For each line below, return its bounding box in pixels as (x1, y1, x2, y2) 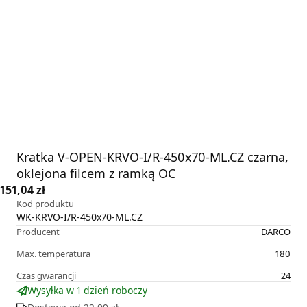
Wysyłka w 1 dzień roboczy (27, 284, 147, 297)
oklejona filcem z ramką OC (16, 165, 175, 182)
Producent (16, 225, 60, 238)
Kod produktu (16, 197, 74, 210)
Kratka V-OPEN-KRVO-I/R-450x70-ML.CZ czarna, (16, 149, 288, 166)
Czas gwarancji (16, 269, 76, 282)
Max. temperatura (16, 247, 90, 260)
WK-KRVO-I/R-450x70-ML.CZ (16, 210, 143, 224)
